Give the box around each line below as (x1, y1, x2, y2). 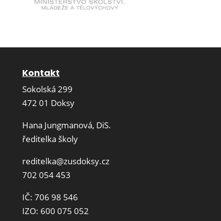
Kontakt (22, 66, 60, 79)
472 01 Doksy (22, 97, 74, 109)
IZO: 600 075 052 (22, 205, 89, 217)
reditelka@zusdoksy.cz (22, 155, 110, 167)
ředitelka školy (22, 133, 78, 145)
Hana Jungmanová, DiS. (22, 119, 111, 131)
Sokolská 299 (22, 83, 73, 95)
